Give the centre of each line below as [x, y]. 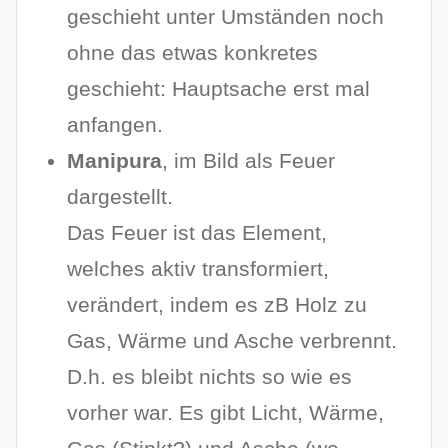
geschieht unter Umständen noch [226, 17]
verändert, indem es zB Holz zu [217, 305]
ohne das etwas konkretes [193, 53]
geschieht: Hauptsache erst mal [219, 89]
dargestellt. [120, 197]
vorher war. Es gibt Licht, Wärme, [226, 413]
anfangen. [115, 125]
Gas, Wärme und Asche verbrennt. [232, 341]
